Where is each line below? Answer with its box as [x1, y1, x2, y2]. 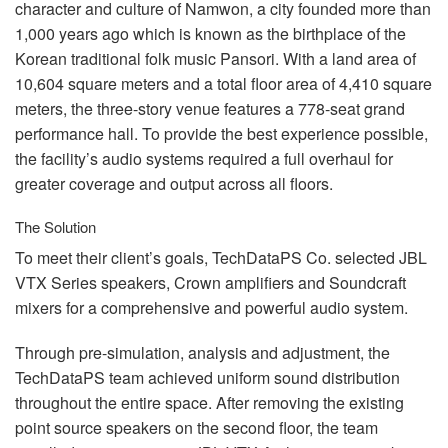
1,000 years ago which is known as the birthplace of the [15, 22, 406, 46]
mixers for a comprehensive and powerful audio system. [15, 296, 408, 320]
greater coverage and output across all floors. [15, 172, 333, 196]
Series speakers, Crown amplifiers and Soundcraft [47, 271, 406, 295]
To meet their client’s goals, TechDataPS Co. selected [15, 246, 399, 270]
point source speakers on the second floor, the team [15, 416, 378, 440]
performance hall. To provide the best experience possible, [15, 122, 428, 146]
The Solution [15, 216, 96, 238]
